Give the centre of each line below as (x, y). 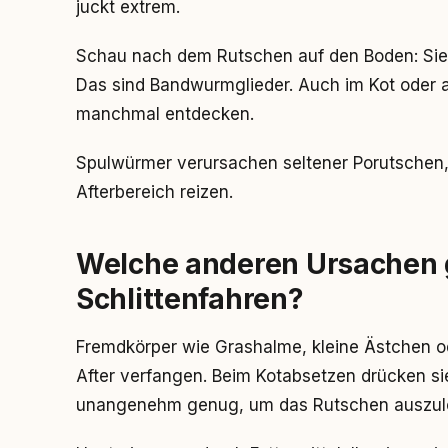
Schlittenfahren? (190, 299)
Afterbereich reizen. (154, 192)
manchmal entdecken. (165, 114)
